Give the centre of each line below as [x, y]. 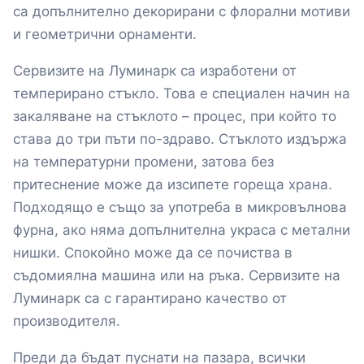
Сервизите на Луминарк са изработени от [155, 71]
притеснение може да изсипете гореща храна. [173, 185]
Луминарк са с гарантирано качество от [150, 299]
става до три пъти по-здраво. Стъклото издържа [180, 139]
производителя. [67, 321]
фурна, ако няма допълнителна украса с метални [182, 230]
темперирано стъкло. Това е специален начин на [182, 94]
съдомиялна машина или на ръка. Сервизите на [177, 276]
